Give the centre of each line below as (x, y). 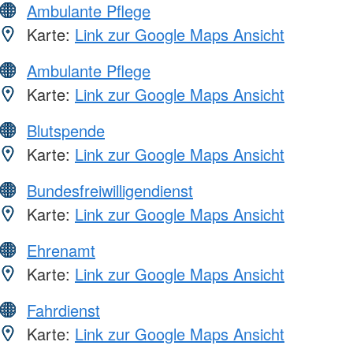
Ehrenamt (61, 250)
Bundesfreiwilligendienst (110, 190)
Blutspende (66, 130)
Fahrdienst (63, 310)
